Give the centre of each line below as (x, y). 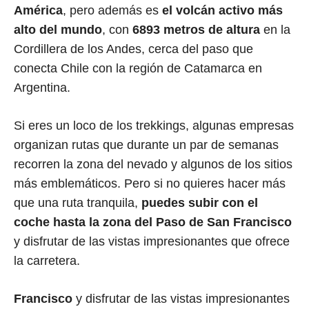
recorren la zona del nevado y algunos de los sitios (153, 164)
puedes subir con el (200, 202)
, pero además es (111, 10)
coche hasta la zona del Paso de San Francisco (153, 222)
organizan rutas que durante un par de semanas (146, 144)
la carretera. (47, 260)
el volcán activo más (221, 10)
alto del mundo (58, 29)
